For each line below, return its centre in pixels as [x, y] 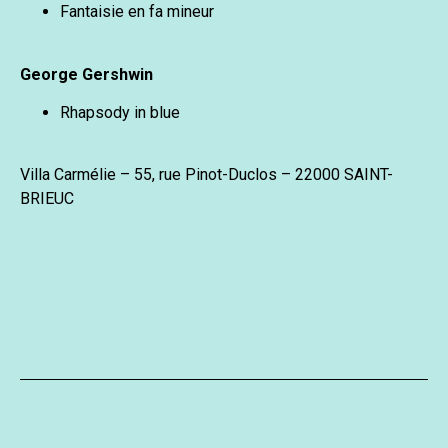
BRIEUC [47, 199]
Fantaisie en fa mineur [137, 12]
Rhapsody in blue [120, 112]
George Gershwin [86, 74]
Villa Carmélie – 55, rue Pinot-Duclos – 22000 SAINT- [206, 175]
